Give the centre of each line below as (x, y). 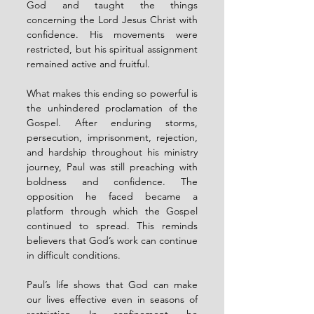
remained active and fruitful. (88, 63)
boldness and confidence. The (112, 181)
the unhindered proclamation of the (112, 108)
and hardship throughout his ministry (112, 152)
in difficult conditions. (74, 255)
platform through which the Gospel (112, 211)
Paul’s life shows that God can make (112, 284)
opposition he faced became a (112, 196)
